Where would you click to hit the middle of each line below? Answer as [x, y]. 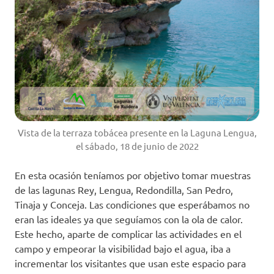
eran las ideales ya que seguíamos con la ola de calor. [129, 219]
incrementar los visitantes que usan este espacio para [130, 263]
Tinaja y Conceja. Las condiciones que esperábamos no [132, 204]
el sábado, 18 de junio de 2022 [137, 146]
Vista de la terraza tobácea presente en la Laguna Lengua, [137, 132]
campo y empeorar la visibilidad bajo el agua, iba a [123, 248]
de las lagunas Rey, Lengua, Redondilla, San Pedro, [124, 189]
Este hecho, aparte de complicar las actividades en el [128, 233]
